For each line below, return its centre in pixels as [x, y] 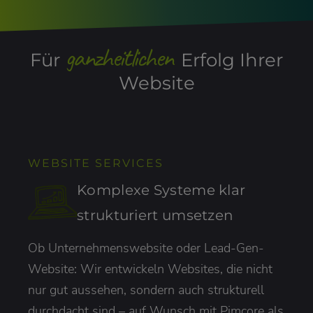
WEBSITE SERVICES [96, 163]
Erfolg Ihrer [230, 60]
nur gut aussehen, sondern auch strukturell [146, 290]
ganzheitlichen [119, 58]
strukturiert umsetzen [155, 215]
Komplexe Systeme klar [161, 190]
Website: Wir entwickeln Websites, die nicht [150, 269]
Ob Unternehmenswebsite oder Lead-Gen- [146, 248]
